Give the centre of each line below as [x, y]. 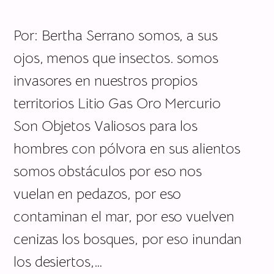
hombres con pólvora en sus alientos [127, 148]
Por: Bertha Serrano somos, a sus [116, 35]
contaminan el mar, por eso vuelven [124, 216]
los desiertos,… [58, 261]
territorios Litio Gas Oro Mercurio [117, 103]
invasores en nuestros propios [106, 80]
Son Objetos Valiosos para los [106, 126]
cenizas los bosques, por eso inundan [128, 239]
